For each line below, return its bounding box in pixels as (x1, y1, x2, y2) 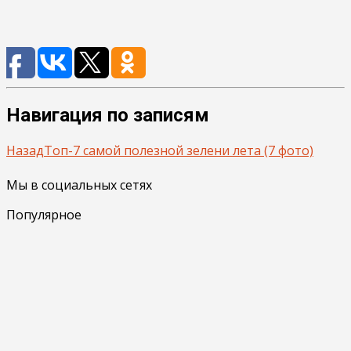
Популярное (6, 205, 81, 223)
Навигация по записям (6, 103, 209, 126)
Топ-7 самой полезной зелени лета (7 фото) (44, 141, 313, 159)
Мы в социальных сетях (6, 175, 152, 194)
